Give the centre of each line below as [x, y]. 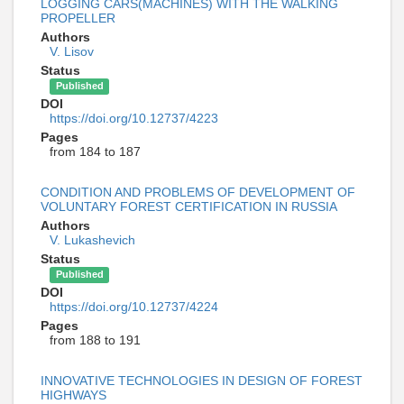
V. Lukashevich [92, 240]
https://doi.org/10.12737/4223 [134, 119]
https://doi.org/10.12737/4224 [134, 307]
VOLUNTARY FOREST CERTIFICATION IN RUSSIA [189, 207]
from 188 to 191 [95, 340]
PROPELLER [78, 18]
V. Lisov [72, 52]
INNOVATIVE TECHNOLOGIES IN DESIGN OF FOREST [202, 381]
